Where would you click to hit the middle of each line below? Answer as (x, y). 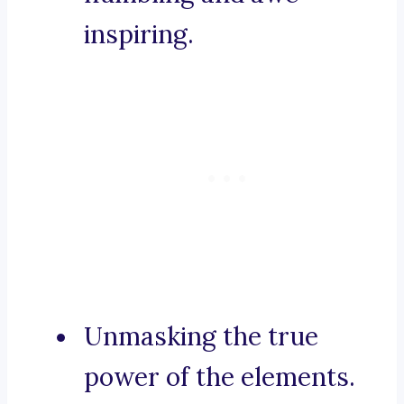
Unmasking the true (201, 337)
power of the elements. (220, 377)
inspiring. (139, 35)
